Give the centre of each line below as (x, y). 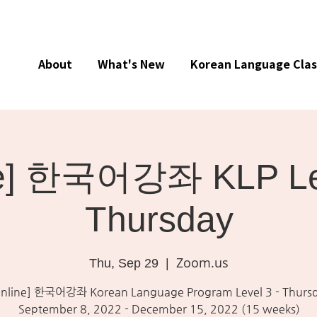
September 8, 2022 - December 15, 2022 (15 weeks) (159, 309)
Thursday (159, 219)
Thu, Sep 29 (124, 263)
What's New (131, 64)
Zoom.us (203, 263)
